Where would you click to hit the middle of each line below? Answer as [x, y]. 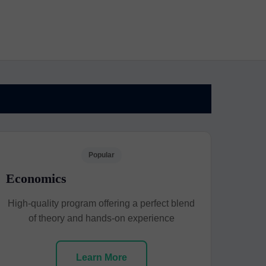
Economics [37, 178]
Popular [101, 155]
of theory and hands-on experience [101, 218]
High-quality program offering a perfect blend [102, 203]
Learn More [101, 257]
